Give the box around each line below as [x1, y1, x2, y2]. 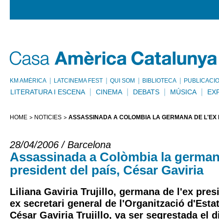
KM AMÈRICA [10, 77, 46, 84]
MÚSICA [170, 88, 197, 96]
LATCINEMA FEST [54, 77, 103, 84]
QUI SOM [110, 77, 135, 84]
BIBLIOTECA [142, 77, 176, 84]
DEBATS [133, 88, 159, 96]
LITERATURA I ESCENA [10, 88, 85, 96]
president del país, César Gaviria [10, 163, 203, 177]
